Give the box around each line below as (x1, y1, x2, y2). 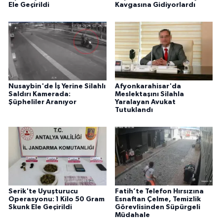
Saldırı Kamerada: (8, 91, 71, 98)
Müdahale (114, 211, 150, 219)
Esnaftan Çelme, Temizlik (114, 195, 201, 203)
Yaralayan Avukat (114, 99, 176, 106)
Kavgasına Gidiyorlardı (114, 1, 195, 9)
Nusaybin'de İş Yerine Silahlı (8, 83, 106, 90)
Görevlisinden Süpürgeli (114, 203, 200, 211)
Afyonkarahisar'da (114, 83, 181, 90)
